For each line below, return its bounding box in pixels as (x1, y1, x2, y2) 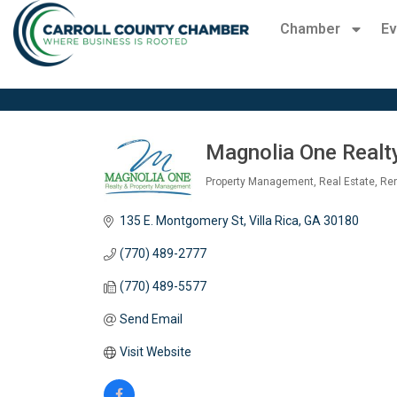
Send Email (119, 312, 183, 327)
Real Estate (319, 175, 375, 189)
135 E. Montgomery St (119, 214, 244, 229)
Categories (205, 186, 293, 208)
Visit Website (119, 345, 191, 360)
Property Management (206, 175, 314, 189)
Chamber (279, 20, 340, 37)
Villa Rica (248, 214, 299, 229)
